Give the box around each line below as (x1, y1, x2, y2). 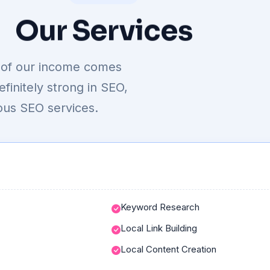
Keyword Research (120, 201, 199, 213)
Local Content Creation (120, 243, 216, 255)
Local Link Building (120, 222, 197, 234)
